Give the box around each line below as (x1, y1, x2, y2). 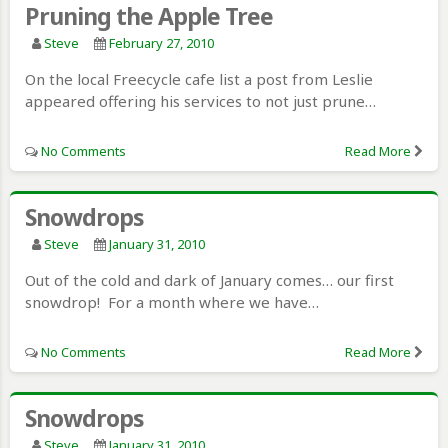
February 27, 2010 (109, 33, 214, 52)
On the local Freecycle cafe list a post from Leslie (25, 68, 373, 89)
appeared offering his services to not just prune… (25, 90, 376, 111)
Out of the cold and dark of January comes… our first (25, 269, 394, 290)
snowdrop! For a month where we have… (25, 291, 319, 312)
